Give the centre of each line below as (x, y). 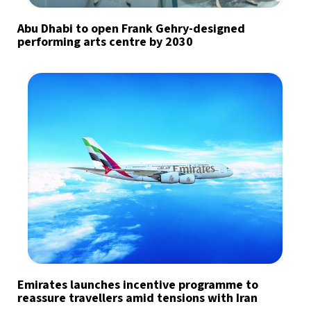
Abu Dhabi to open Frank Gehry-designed (131, 28)
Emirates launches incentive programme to (138, 285)
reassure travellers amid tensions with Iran (137, 298)
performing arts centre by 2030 (105, 42)
